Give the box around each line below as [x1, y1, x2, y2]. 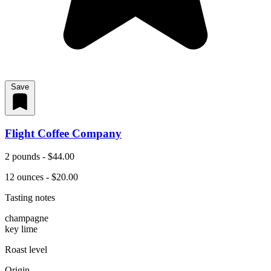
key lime [5, 224, 38, 235]
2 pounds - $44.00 [5, 151, 74, 162]
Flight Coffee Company [5, 126, 122, 140]
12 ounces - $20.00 [5, 172, 78, 183]
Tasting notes [5, 192, 55, 203]
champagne [5, 213, 48, 224]
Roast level [5, 244, 47, 255]
